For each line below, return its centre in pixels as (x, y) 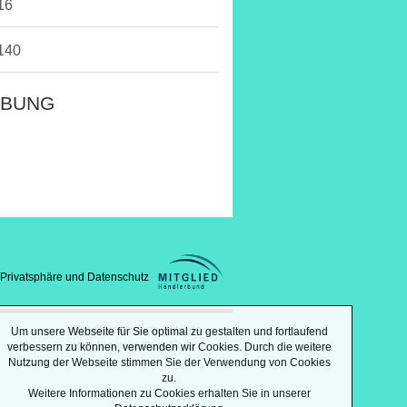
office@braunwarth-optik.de (134, 329)
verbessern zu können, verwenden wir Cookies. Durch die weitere (169, 347)
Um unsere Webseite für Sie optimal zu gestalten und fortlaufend (169, 332)
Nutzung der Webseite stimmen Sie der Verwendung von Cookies (169, 362)
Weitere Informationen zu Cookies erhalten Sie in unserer (169, 393)
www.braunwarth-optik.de (134, 345)
